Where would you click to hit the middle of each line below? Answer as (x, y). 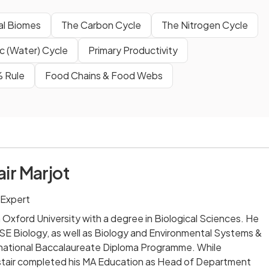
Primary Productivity (133, 50)
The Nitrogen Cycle (205, 25)
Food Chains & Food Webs (104, 75)
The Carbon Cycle (101, 25)
